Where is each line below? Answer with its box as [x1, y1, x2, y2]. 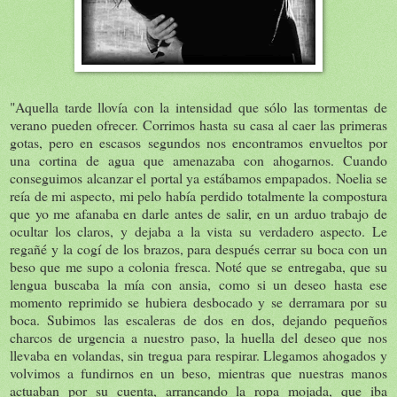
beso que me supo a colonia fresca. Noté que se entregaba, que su [10, 256, 387, 276]
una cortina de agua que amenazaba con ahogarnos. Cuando [10, 150, 387, 169]
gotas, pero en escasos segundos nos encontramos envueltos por [10, 132, 387, 152]
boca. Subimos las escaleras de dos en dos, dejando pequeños [10, 309, 387, 329]
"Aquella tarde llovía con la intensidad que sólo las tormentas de [10, 97, 387, 116]
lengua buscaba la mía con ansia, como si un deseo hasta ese [10, 274, 387, 293]
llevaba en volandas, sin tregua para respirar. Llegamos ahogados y [10, 345, 387, 364]
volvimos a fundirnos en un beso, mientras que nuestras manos [10, 362, 387, 382]
